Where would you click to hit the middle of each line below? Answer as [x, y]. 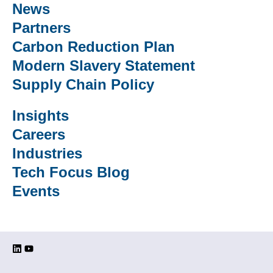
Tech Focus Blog [71, 172]
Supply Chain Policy [83, 85]
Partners [41, 28]
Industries [47, 154]
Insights [41, 116]
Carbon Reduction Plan [94, 47]
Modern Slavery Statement [104, 66]
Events [36, 191]
